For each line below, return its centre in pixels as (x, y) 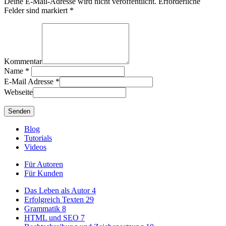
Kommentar (23, 62)
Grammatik (43, 209)
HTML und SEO (52, 218)
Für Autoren (44, 164)
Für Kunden (44, 174)
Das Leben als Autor (58, 191)
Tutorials (38, 138)
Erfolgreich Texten (55, 200)
